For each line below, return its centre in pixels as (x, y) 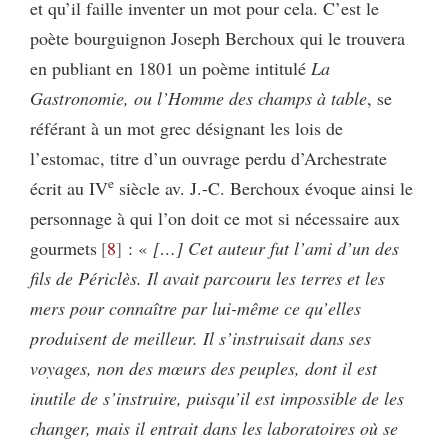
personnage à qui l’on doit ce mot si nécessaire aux (215, 217)
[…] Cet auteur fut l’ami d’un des (275, 247)
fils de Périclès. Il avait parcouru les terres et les (207, 277)
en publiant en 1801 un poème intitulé (170, 67)
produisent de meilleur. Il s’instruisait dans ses (200, 337)
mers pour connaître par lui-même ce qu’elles (195, 307)
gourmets (63, 247)
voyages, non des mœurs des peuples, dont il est (203, 367)
